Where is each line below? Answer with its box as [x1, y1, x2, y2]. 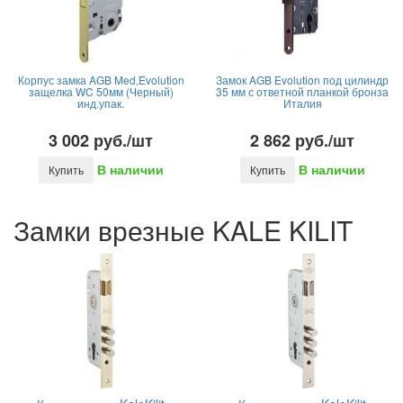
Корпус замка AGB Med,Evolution [17, 72, 184, 87]
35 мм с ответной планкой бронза [216, 84, 389, 99]
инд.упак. [77, 95, 124, 111]
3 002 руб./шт [49, 129, 153, 152]
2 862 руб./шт [250, 129, 354, 152]
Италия [282, 95, 322, 111]
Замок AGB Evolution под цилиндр [216, 72, 389, 87]
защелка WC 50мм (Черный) [28, 84, 174, 99]
